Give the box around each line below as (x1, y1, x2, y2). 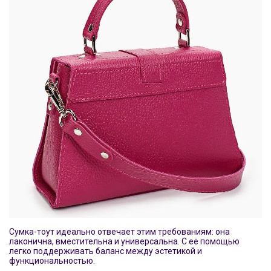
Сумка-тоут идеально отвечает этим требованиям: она (9, 227, 230, 237)
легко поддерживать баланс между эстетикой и (9, 246, 202, 256)
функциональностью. (9, 256, 95, 266)
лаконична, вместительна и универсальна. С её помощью (9, 237, 240, 246)
